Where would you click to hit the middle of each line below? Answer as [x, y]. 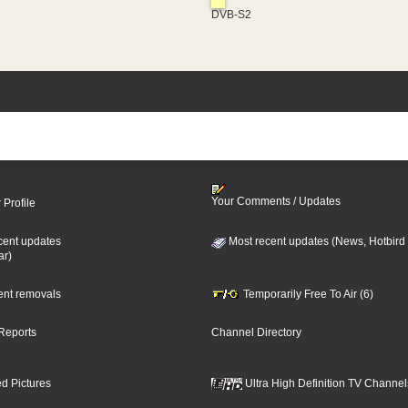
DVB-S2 [231, 14]
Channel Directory [256, 332]
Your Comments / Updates [275, 202]
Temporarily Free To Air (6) [306, 294]
